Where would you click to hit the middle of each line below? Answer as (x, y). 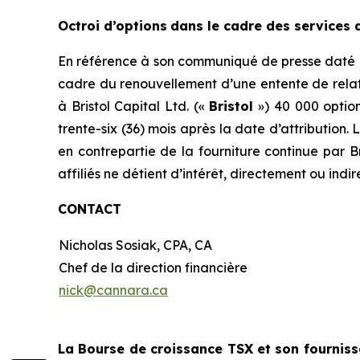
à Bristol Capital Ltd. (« (134, 106)
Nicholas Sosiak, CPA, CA (135, 245)
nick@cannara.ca (113, 290)
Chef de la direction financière (153, 268)
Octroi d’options (112, 26)
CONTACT (90, 209)
